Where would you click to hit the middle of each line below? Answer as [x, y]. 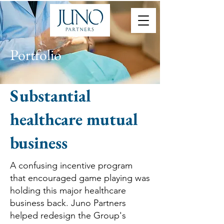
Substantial [51, 95]
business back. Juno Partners [68, 203]
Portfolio [36, 55]
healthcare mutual [74, 119]
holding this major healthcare [68, 190]
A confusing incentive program [71, 165]
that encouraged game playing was [80, 178]
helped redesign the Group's [68, 215]
